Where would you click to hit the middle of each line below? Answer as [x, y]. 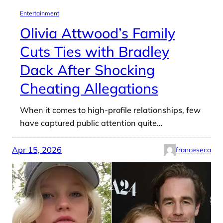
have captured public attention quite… [91, 123]
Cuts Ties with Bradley [95, 51]
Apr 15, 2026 [37, 150]
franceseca [193, 150]
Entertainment [40, 13]
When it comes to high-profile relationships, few [110, 110]
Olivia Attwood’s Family [98, 33]
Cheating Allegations [89, 88]
